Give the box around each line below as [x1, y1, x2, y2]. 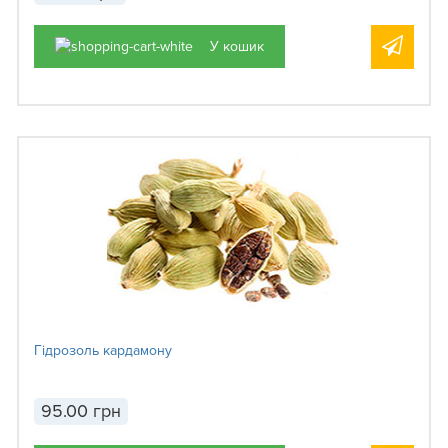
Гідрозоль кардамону [34, 342, 172, 360]
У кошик [210, 38, 264, 55]
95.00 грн [41, 400, 121, 423]
